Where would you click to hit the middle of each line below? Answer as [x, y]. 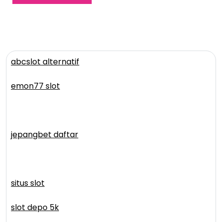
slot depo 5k [35, 207]
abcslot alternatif [45, 61]
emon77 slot [35, 86]
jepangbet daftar [45, 134]
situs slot [28, 183]
